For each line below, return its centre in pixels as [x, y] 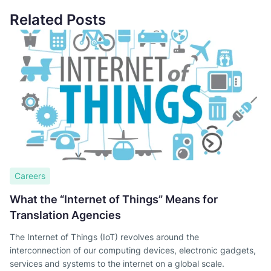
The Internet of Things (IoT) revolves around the [104, 237]
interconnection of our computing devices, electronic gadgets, [133, 250]
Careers [30, 176]
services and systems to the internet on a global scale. [117, 264]
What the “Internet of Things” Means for [114, 200]
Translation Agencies [65, 215]
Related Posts [58, 20]
